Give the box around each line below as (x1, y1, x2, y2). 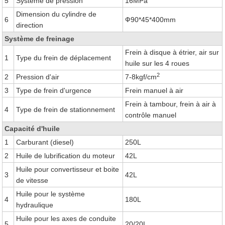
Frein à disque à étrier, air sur (125, 48, 219, 56)
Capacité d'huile (5, 125, 60, 133)
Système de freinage (5, 35, 75, 43)
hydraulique (16, 201, 54, 209)
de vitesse (16, 176, 49, 184)
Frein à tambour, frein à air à (125, 100, 216, 108)
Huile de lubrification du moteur (16, 152, 116, 160)
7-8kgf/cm (125, 73, 157, 81)
